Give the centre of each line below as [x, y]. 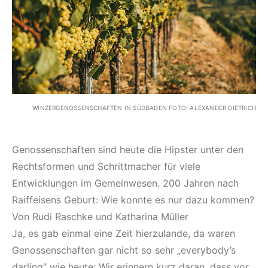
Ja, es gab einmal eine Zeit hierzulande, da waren [124, 233]
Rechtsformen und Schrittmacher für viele [106, 166]
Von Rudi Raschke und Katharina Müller [100, 216]
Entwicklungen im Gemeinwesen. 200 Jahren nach [125, 183]
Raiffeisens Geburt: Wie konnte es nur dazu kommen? [133, 200]
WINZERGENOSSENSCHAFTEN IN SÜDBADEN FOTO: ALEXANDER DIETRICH [144, 107]
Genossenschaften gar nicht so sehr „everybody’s [124, 250]
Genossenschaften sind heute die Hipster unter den [128, 149]
